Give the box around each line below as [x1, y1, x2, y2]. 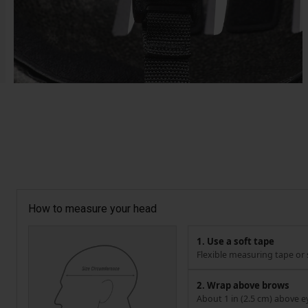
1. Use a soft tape [197, 234, 274, 247]
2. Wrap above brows [197, 279, 289, 292]
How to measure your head [28, 201, 157, 215]
